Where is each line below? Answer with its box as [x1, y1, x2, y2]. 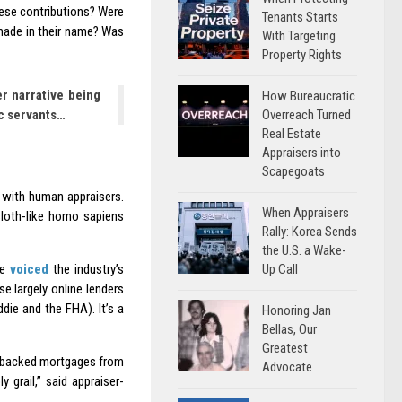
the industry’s [48, 261, 125, 278]
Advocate [262, 359, 312, 375]
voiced [9, 261, 48, 278]
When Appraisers [262, 205, 349, 221]
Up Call [262, 261, 298, 277]
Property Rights [262, 47, 342, 63]
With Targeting [262, 28, 336, 44]
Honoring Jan [262, 302, 331, 319]
